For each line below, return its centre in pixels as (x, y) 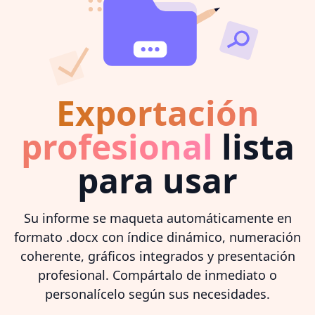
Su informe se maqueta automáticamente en (157, 218)
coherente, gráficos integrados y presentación (157, 256)
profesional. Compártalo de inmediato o (157, 275)
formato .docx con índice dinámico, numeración (157, 237)
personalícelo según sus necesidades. (157, 294)
